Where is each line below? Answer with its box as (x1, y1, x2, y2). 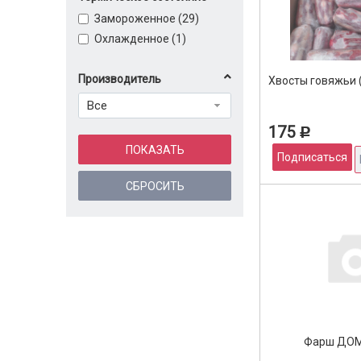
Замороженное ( (94, 12, 182, 25)
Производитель (78, 73, 161, 85)
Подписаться (277, 151, 347, 164)
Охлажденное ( (94, 32, 176, 45)
